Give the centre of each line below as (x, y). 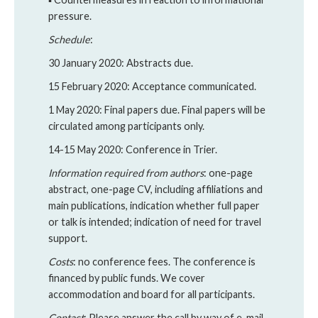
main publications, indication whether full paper (154, 205)
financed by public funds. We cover (127, 278)
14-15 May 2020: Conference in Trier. (133, 149)
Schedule (69, 39)
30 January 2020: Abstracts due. (121, 63)
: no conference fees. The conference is (164, 262)
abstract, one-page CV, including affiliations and (155, 189)
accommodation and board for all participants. (152, 294)
